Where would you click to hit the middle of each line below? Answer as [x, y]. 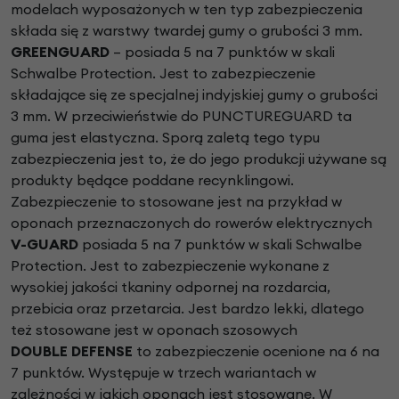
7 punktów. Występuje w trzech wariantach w [163, 373]
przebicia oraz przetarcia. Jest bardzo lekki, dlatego [187, 309]
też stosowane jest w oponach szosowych [154, 330]
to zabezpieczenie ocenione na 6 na [256, 351]
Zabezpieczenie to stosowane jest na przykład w [176, 202]
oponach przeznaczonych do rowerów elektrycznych [191, 223]
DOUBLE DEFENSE [72, 351]
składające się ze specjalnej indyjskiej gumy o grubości [194, 95]
